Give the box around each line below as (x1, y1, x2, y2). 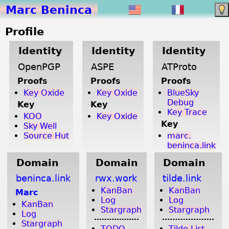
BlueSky (167, 87, 199, 98)
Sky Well (23, 121, 57, 131)
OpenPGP (17, 61, 60, 72)
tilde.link (163, 173, 202, 184)
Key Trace (167, 107, 208, 117)
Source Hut (23, 130, 69, 141)
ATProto (161, 61, 197, 72)
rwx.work (95, 173, 137, 184)
